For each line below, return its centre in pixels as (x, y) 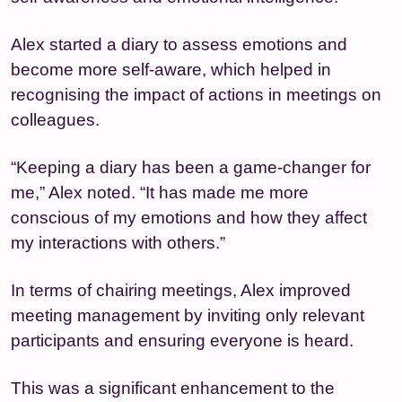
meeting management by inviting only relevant (188, 315)
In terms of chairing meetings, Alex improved (181, 290)
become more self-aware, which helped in (171, 69)
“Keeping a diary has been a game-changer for (191, 167)
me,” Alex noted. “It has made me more (160, 192)
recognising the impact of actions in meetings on (196, 94)
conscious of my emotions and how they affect (189, 217)
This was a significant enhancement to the (173, 388)
